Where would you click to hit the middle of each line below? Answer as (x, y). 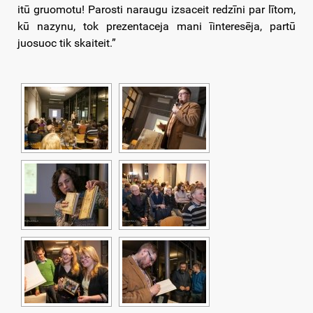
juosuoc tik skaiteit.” (67, 43)
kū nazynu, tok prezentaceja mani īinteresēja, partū (156, 27)
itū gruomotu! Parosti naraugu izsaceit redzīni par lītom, (156, 10)
